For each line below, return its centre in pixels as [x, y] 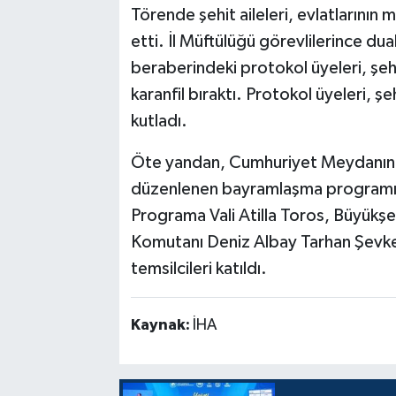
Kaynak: [161, 326]
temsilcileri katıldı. [198, 269]
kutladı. [159, 122]
